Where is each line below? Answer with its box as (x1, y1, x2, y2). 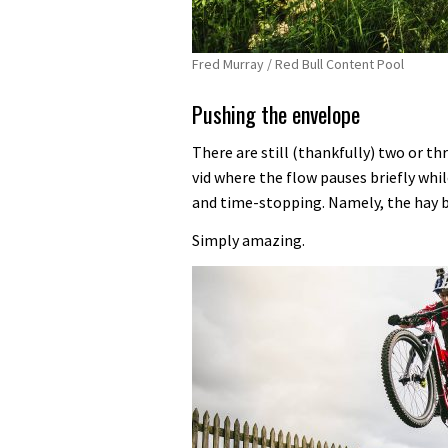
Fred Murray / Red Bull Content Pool (192, 54, 404, 73)
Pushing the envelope (192, 97, 360, 130)
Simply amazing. (192, 229, 305, 250)
